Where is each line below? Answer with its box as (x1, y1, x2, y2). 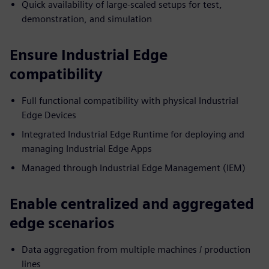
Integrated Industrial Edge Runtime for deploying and (22, 128, 244, 140)
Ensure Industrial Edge (10, 46, 168, 64)
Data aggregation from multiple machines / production (22, 244, 250, 255)
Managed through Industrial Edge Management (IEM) (22, 162, 246, 174)
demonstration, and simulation (22, 13, 152, 25)
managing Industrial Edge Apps (22, 143, 152, 154)
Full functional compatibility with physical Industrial (22, 95, 238, 106)
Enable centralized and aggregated (10, 195, 254, 213)
